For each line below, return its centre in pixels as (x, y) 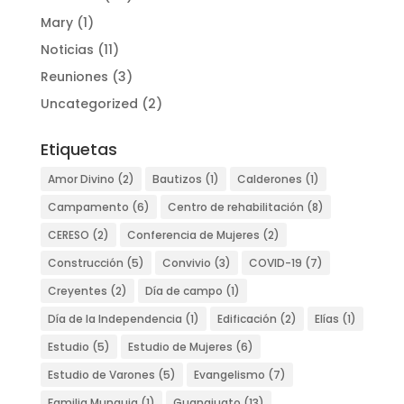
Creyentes (77, 290)
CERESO (68, 234)
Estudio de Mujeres (180, 346)
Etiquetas (78, 149)
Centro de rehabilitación (235, 207)
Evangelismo (229, 374)
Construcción (85, 262)
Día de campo (184, 290)
